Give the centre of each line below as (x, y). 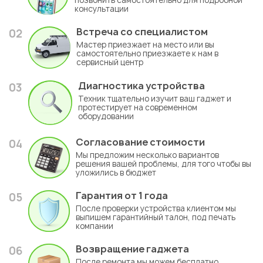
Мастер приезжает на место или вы (146, 45)
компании (95, 226)
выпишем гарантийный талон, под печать (156, 217)
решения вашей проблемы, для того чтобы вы (163, 163)
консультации (102, 9)
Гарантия (100, 195)
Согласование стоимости (140, 142)
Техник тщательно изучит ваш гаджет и (155, 99)
